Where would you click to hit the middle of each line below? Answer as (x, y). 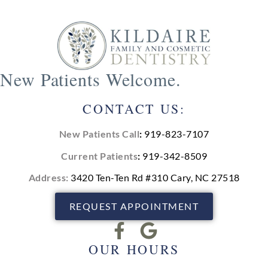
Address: (49, 177)
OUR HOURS (134, 249)
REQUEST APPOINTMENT (134, 206)
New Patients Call (99, 134)
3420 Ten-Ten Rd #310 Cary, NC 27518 (155, 177)
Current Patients (99, 156)
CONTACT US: (134, 109)
